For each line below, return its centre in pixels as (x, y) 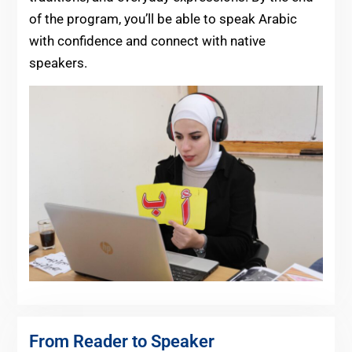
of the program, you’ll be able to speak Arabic (163, 18)
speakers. (58, 62)
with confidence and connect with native (147, 40)
